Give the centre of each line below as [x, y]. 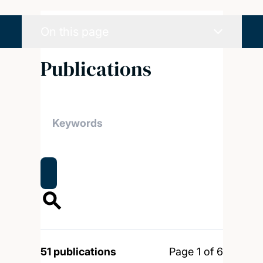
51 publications [78, 251]
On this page [74, 31]
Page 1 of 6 [196, 251]
